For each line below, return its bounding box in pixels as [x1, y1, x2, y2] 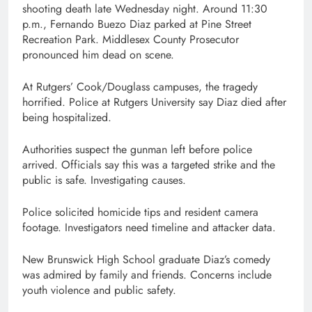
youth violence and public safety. [22, 282, 176, 299]
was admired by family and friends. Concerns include [22, 267, 272, 283]
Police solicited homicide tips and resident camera [22, 204, 258, 221]
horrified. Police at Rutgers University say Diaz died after [22, 94, 286, 111]
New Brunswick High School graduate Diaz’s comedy [22, 251, 270, 268]
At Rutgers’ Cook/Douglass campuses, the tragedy [22, 79, 258, 95]
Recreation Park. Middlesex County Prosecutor [22, 31, 239, 48]
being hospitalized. [22, 109, 111, 126]
